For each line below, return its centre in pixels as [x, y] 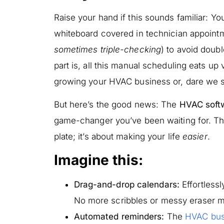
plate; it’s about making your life [118, 137]
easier [195, 137]
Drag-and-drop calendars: [126, 184]
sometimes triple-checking [107, 49]
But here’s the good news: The [116, 105]
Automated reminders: [119, 216]
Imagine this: [98, 160]
